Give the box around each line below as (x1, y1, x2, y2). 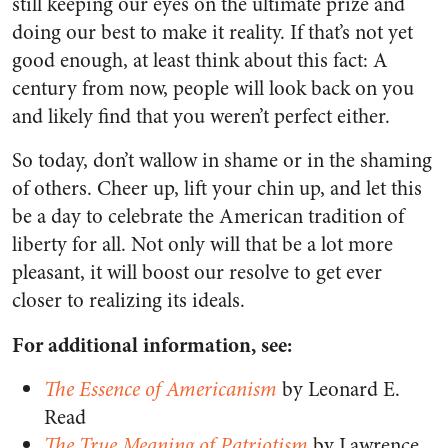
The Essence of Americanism (44, 374, 277, 404)
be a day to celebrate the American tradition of (12, 201, 404, 231)
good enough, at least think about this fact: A (12, 45, 388, 75)
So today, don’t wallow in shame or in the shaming (12, 145, 432, 175)
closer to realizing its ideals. (12, 285, 245, 315)
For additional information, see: (12, 329, 292, 360)
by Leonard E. (277, 374, 400, 404)
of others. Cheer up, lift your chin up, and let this (12, 173, 422, 203)
